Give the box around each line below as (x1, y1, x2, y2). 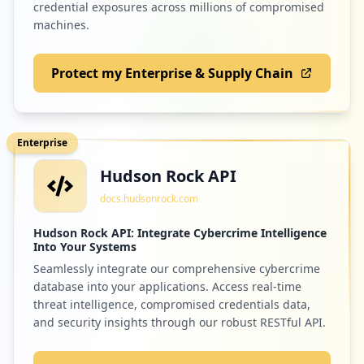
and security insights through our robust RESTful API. (33, 314, 326, 330)
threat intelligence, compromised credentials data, (33, 296, 310, 312)
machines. (33, 16, 89, 32)
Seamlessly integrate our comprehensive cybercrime (33, 260, 320, 276)
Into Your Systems (33, 238, 136, 254)
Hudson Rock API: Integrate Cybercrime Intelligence (33, 224, 327, 240)
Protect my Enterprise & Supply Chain (51, 63, 293, 82)
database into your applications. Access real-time (33, 278, 301, 294)
